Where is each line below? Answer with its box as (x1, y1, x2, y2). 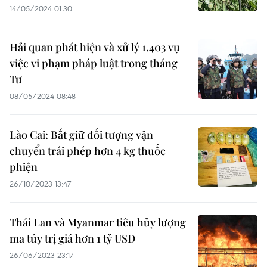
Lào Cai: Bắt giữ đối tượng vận (10, 128, 153, 142)
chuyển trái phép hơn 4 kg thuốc (10, 144, 166, 158)
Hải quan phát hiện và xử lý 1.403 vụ (10, 40, 180, 54)
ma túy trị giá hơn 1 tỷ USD (10, 231, 135, 246)
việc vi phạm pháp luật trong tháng (10, 56, 178, 70)
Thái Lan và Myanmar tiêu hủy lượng (10, 215, 186, 229)
